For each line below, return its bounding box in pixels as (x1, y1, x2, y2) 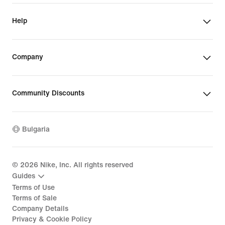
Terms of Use (12, 183, 55, 191)
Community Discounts (12, 89, 84, 97)
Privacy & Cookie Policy (12, 215, 92, 223)
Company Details (12, 204, 68, 212)
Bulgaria (22, 126, 50, 134)
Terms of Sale (12, 194, 57, 202)
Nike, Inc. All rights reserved (38, 161, 133, 169)
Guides (12, 172, 35, 180)
